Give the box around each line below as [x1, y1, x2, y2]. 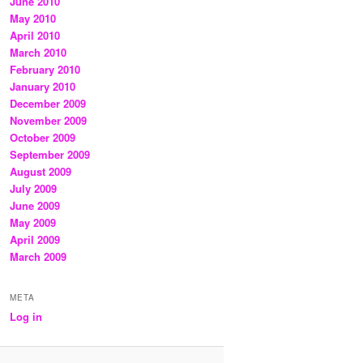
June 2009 [10, 198, 60, 214]
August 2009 [10, 164, 71, 180]
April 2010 [10, 28, 60, 44]
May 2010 [10, 11, 56, 27]
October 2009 [10, 130, 75, 146]
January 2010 [10, 79, 75, 95]
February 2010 [10, 62, 80, 78]
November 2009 [10, 113, 87, 129]
